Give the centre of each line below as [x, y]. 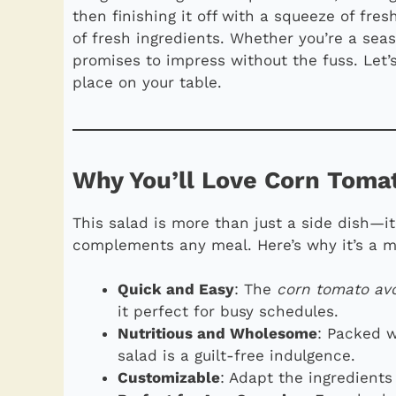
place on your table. [147, 82]
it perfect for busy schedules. [228, 312]
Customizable [169, 378]
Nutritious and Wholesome [217, 334]
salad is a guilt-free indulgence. [236, 356]
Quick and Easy [176, 289]
